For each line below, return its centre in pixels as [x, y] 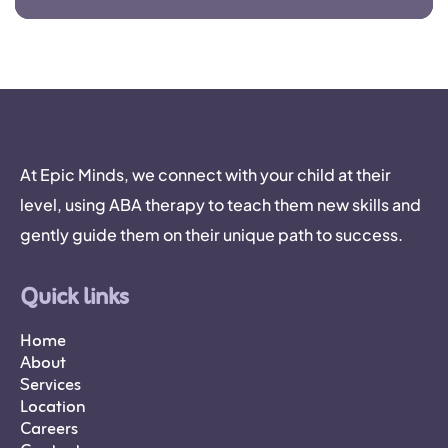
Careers [49, 430]
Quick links [74, 298]
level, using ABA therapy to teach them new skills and [220, 205]
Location [53, 408]
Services [50, 386]
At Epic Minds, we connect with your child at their [205, 175]
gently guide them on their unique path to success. [211, 235]
